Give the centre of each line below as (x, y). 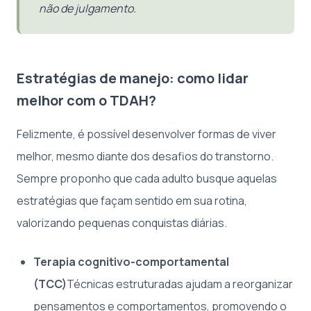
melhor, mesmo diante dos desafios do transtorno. (145, 157)
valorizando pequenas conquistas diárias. (122, 223)
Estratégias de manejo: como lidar (133, 78)
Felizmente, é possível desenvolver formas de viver (146, 134)
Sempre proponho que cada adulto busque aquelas (147, 179)
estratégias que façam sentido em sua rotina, (132, 201)
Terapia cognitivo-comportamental (131, 262)
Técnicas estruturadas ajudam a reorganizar (180, 284)
